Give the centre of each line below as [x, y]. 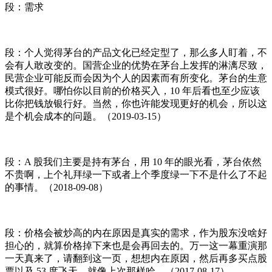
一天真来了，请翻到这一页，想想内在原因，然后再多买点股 [136, 258]
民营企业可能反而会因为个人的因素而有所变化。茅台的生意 [136, 78]
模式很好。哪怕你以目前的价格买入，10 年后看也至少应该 [132, 90]
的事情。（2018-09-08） [56, 187]
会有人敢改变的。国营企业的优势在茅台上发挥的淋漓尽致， [136, 65]
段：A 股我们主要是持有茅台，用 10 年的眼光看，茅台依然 [133, 161]
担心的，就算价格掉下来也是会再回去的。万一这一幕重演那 [136, 245]
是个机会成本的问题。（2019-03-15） [86, 116]
